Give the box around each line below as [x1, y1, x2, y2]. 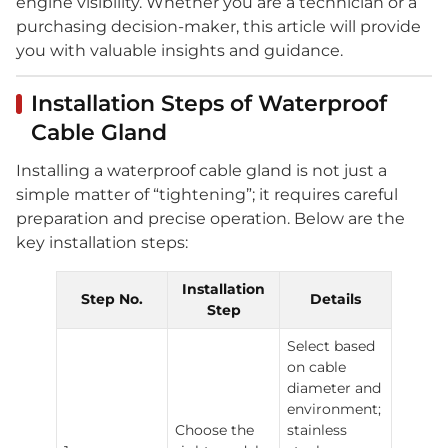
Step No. [81, 290, 143, 308]
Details [310, 290, 361, 308]
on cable [287, 358, 347, 376]
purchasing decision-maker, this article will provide [16, 17, 421, 36]
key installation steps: [16, 233, 188, 252]
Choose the [175, 421, 255, 439]
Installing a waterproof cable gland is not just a [16, 161, 387, 180]
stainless [287, 421, 348, 439]
